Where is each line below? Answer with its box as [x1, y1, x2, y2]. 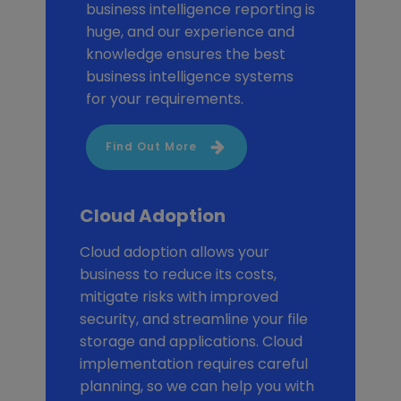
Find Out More [105, 139, 197, 154]
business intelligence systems [85, 65, 294, 87]
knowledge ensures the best [85, 43, 286, 64]
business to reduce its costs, [80, 264, 277, 286]
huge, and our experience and [85, 21, 294, 42]
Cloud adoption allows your [80, 242, 270, 263]
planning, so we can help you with [80, 376, 315, 397]
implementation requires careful [80, 354, 309, 375]
